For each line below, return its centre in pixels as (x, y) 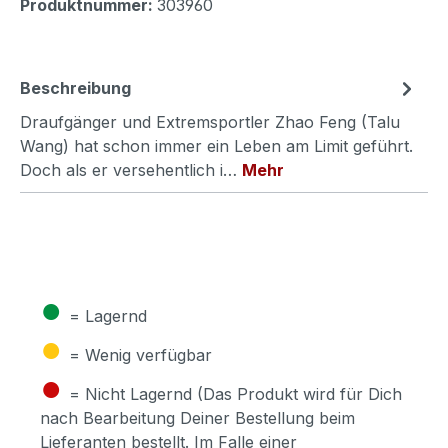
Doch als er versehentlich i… (131, 169)
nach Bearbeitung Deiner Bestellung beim (197, 417)
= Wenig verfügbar (140, 354)
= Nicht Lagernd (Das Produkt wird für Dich (235, 393)
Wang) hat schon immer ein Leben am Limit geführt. (216, 145)
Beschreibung (75, 87)
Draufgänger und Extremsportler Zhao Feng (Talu (210, 121)
